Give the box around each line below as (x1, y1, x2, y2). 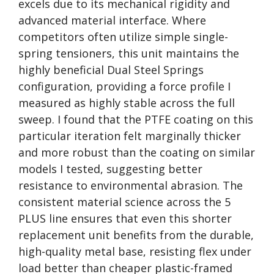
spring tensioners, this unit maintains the (18, 46, 239, 61)
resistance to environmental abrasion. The (18, 178, 243, 193)
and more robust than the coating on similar (18, 145, 255, 160)
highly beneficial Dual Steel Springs (18, 62, 204, 77)
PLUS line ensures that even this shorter (18, 211, 232, 226)
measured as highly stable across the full (18, 95, 235, 110)
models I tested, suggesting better (18, 161, 202, 176)
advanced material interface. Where (18, 13, 206, 28)
